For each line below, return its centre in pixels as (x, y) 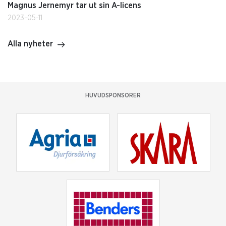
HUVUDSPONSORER (113, 96)
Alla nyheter (30, 44)
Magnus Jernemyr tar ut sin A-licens (74, 6)
